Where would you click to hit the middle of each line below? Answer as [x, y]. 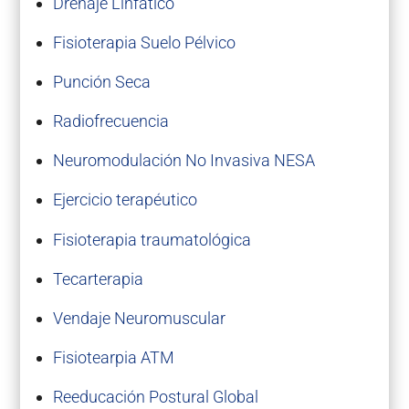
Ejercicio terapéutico [125, 200]
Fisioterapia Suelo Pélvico [144, 43]
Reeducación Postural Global [155, 396]
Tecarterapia [98, 278]
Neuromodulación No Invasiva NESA [184, 161]
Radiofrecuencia [110, 121]
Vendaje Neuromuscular [139, 318]
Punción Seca [101, 82]
